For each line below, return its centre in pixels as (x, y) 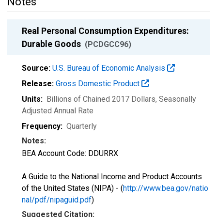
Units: (32, 99)
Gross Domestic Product (99, 84)
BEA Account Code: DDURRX (70, 153)
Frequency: (42, 126)
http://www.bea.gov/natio (166, 188)
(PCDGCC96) (108, 44)
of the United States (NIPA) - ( (72, 188)
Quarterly (82, 126)
